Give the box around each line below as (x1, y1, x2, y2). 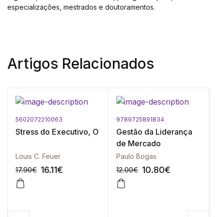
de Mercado (116, 139, 161, 148)
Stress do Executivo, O (15, 127, 99, 137)
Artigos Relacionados (7, 55, 154, 72)
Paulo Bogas (116, 152, 156, 160)
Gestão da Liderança (116, 127, 192, 137)
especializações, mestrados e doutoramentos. (7, 3, 155, 11)
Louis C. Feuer (15, 152, 61, 160)
